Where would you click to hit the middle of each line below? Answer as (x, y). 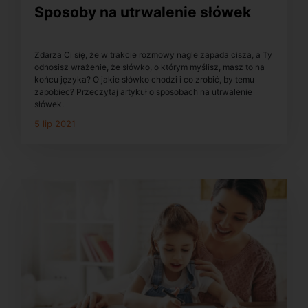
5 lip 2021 (55, 123)
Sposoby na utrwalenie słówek (143, 12)
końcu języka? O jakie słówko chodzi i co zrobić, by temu (144, 79)
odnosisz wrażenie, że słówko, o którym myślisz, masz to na (150, 67)
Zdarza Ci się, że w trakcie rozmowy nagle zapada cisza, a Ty (153, 54)
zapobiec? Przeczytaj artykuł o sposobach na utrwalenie (143, 91)
